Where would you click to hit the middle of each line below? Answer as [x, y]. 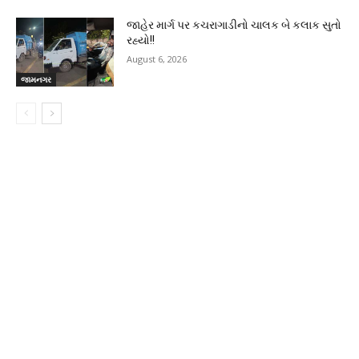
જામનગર [36, 79]
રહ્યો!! [141, 40]
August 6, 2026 [157, 59]
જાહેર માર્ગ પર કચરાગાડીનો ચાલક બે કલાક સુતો [234, 25]
